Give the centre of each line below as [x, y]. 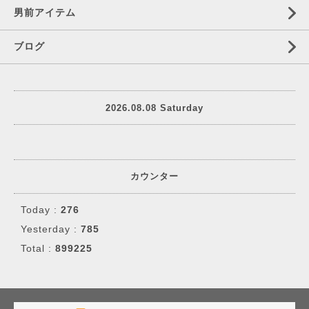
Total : [38, 248]
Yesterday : [51, 229]
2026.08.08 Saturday [154, 108]
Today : [41, 210]
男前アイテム [45, 12]
